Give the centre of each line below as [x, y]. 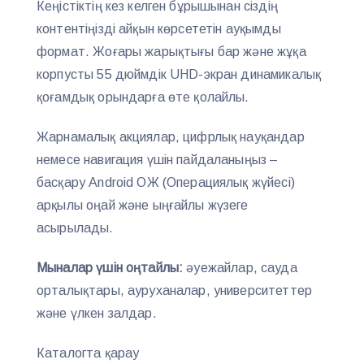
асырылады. [75, 228]
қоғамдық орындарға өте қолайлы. [143, 97]
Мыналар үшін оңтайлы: [112, 268]
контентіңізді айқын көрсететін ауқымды [159, 29]
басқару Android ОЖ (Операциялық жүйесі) [166, 183]
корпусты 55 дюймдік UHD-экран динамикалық [179, 75]
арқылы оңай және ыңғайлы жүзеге [143, 206]
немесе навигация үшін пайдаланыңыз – [158, 160]
